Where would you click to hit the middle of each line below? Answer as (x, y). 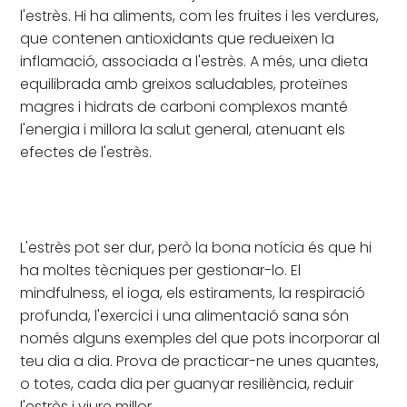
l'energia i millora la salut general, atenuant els (183, 129)
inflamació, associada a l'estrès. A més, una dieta (194, 61)
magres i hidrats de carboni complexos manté (184, 106)
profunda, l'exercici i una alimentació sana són (185, 315)
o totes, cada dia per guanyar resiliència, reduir (187, 383)
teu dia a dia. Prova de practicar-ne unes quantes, (200, 361)
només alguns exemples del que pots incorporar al (200, 338)
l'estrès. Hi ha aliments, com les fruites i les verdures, (200, 15)
